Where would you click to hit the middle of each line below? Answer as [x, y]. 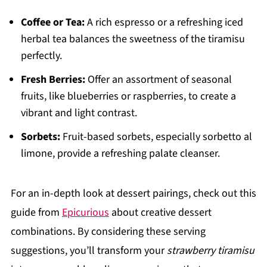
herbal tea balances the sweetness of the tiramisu [133, 39]
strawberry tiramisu [210, 250]
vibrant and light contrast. [79, 113]
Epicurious [85, 212]
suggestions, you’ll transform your [89, 250]
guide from [36, 212]
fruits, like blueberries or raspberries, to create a [128, 96]
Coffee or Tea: [52, 22]
